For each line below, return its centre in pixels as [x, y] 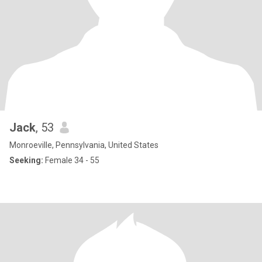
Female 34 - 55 [71, 160]
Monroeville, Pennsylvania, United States [84, 145]
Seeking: [26, 160]
